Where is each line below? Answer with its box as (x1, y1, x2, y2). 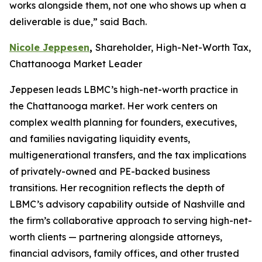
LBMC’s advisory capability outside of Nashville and (9, 198, 245, 210)
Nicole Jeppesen (9, 42, 89, 53)
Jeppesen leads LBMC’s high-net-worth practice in (9, 84, 238, 95)
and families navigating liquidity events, (9, 133, 190, 144)
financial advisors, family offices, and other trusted (9, 247, 239, 259)
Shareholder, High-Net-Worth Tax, (95, 42, 251, 53)
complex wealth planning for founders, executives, (9, 116, 237, 128)
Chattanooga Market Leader (9, 58, 142, 70)
